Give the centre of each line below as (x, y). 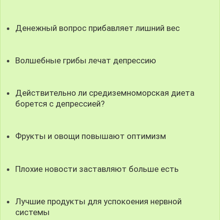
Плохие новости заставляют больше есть (97, 169)
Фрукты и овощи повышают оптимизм (91, 136)
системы (33, 212)
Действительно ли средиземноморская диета (105, 93)
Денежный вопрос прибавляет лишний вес (98, 28)
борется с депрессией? (60, 104)
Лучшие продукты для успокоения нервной (99, 201)
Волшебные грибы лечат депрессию (86, 60)
